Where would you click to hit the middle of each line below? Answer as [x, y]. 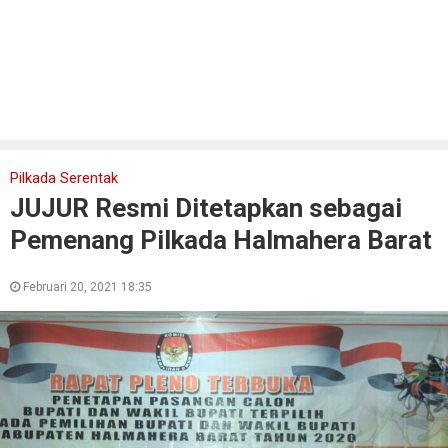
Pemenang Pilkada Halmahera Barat [221, 240]
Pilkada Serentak [64, 178]
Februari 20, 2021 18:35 [86, 287]
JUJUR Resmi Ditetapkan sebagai [206, 208]
